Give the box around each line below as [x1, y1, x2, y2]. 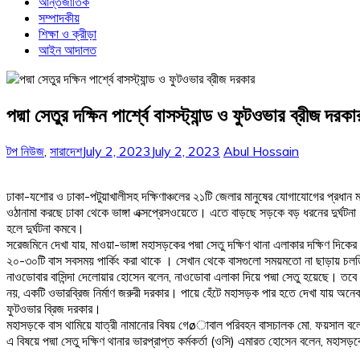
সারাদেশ [50, 142, 82, 159]
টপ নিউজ [6, 142, 44, 159]
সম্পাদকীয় [39, 10, 80, 26]
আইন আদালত [39, 42, 96, 58]
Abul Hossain [223, 142, 299, 159]
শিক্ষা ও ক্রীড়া [39, 26, 96, 42]
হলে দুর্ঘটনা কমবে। [6, 219, 84, 236]
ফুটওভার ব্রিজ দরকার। [6, 300, 101, 317]
